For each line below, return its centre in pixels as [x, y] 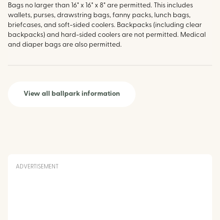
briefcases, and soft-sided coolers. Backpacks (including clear [105, 26]
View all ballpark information [72, 94]
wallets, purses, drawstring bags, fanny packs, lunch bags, [99, 16]
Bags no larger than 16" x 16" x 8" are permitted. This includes [100, 6]
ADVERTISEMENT [37, 167]
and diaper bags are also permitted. [65, 45]
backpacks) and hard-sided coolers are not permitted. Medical [107, 35]
